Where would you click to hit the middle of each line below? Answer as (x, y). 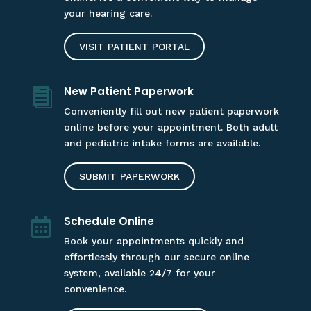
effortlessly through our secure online (156, 257)
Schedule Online (109, 221)
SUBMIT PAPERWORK (129, 176)
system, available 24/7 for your (139, 273)
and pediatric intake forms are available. (162, 143)
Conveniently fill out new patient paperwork (171, 111)
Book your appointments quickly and (153, 241)
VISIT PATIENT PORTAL (134, 47)
